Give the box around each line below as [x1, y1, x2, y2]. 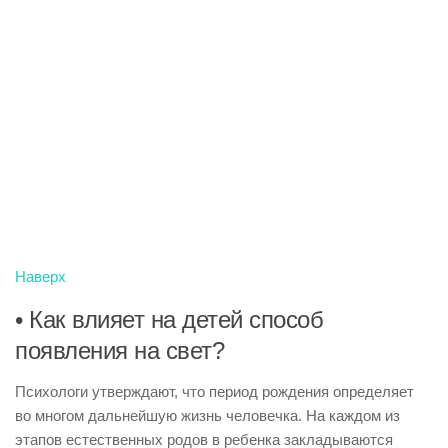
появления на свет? [15, 337, 224, 364]
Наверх [15, 268, 66, 285]
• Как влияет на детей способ [15, 306, 323, 333]
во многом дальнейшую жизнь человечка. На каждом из [15, 407, 400, 424]
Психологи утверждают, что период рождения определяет [15, 383, 414, 400]
